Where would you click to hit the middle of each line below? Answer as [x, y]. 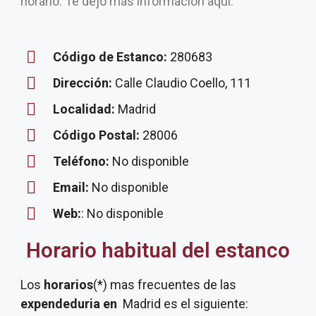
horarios [67, 285]
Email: [72, 187]
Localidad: [85, 109]
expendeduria [60, 304]
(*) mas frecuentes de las [165, 285]
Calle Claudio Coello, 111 [183, 83]
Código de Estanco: [110, 57]
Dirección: [84, 83]
